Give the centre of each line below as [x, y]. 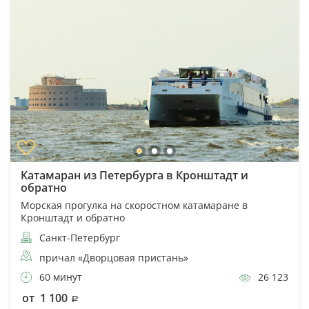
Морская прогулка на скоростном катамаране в [134, 205]
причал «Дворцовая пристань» [114, 257]
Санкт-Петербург [78, 237]
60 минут [59, 277]
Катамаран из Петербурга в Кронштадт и [134, 175]
